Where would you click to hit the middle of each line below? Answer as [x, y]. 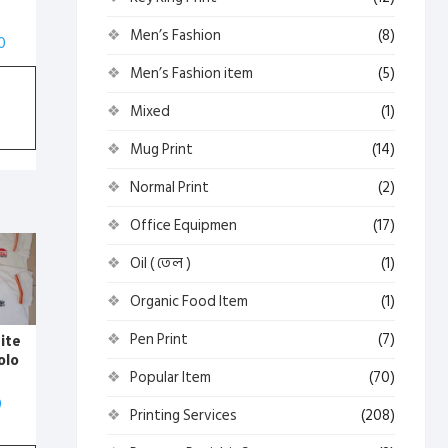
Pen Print [159, 339]
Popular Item [170, 377]
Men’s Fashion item [191, 73]
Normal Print [169, 187]
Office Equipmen [183, 225]
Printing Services [183, 415]
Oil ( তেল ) [160, 263]
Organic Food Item [189, 301]
